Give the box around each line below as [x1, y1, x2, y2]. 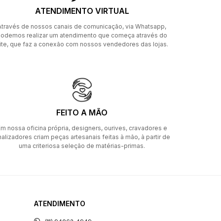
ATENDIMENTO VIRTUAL [35, 6, 129, 16]
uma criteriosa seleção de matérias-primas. [19, 142, 145, 149]
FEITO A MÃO [56, 108, 108, 117]
